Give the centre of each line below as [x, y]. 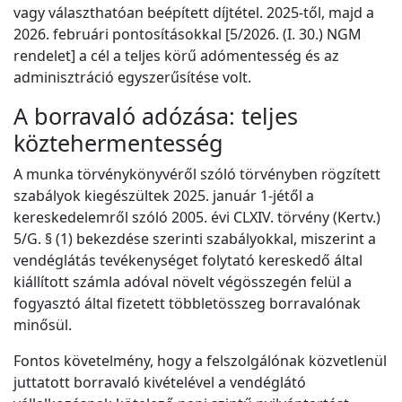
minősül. [43, 325]
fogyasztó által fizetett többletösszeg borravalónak [187, 303]
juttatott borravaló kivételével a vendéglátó [160, 382]
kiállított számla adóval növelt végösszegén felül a [183, 282]
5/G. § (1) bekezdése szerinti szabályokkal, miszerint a [195, 239]
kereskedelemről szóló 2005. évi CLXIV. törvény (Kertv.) [197, 217]
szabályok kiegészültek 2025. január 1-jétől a [164, 196]
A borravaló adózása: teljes [156, 116]
